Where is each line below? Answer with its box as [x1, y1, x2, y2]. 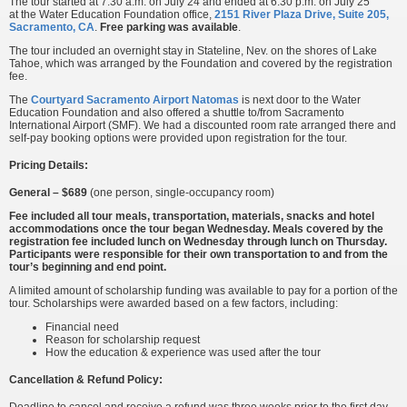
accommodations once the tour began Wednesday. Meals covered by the [9, 222, 383, 235]
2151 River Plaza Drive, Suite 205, [214, 7, 389, 21]
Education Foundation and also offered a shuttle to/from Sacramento [9, 105, 344, 119]
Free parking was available [100, 20, 238, 34]
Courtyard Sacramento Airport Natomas [31, 93, 239, 106]
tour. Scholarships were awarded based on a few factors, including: [9, 296, 338, 310]
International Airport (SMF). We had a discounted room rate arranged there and [9, 118, 396, 132]
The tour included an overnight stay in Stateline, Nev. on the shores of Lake [9, 44, 377, 57]
